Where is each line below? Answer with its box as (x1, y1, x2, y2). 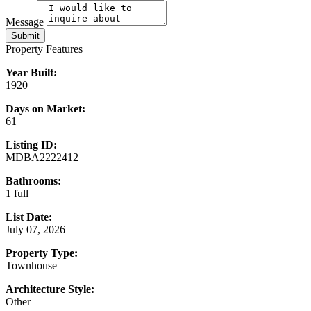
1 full (6, 187, 28, 200)
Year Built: (6, 67, 57, 79)
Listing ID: (6, 139, 57, 151)
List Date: (6, 211, 52, 224)
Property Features (6, 43, 83, 56)
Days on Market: (6, 103, 85, 115)
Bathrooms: (6, 175, 61, 187)
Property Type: (6, 247, 78, 260)
